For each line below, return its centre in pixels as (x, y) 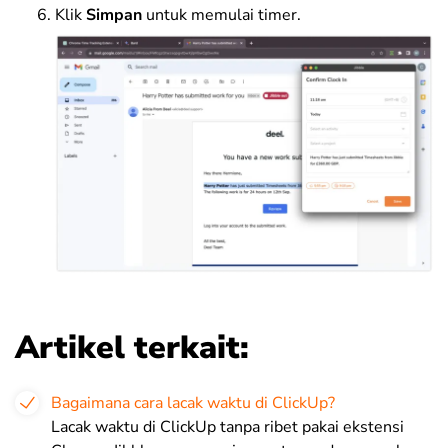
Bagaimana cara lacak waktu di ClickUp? (193, 402)
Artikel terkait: (132, 347)
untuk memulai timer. (221, 14)
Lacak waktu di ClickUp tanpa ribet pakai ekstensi (227, 426)
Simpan (114, 14)
